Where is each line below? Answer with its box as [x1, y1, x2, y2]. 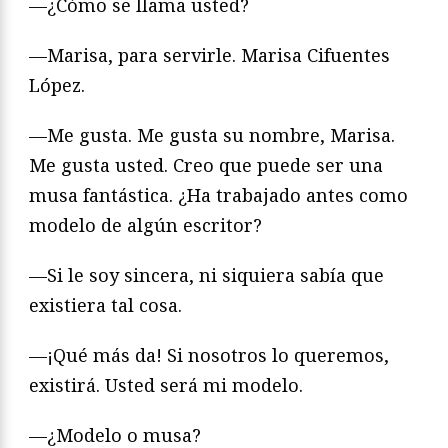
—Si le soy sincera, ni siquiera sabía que [29, 263, 384, 288]
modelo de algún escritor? [29, 213, 262, 238]
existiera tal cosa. [29, 293, 182, 318]
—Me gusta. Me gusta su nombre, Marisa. [29, 123, 395, 148]
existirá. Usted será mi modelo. [29, 373, 303, 398]
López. [29, 73, 85, 98]
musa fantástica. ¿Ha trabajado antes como [29, 183, 408, 208]
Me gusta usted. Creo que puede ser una [29, 153, 383, 178]
